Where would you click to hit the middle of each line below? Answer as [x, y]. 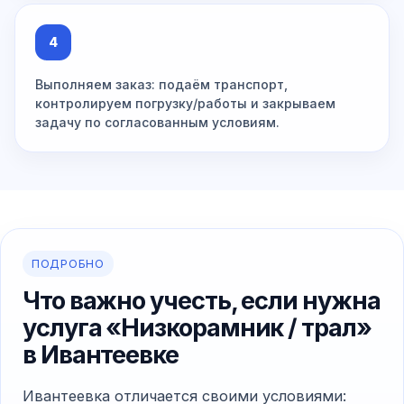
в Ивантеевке [101, 355]
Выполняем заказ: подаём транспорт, [161, 85]
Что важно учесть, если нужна [202, 301]
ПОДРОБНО [68, 264]
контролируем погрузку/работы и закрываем [185, 104]
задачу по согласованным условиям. [157, 123]
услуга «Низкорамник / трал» [197, 328]
